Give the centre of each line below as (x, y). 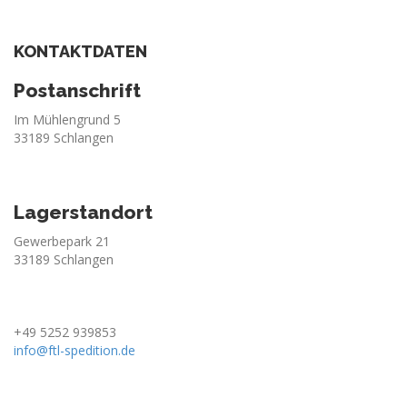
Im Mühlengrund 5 (67, 120)
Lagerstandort (83, 213)
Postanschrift (77, 91)
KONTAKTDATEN (80, 52)
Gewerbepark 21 (64, 242)
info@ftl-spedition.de (74, 351)
